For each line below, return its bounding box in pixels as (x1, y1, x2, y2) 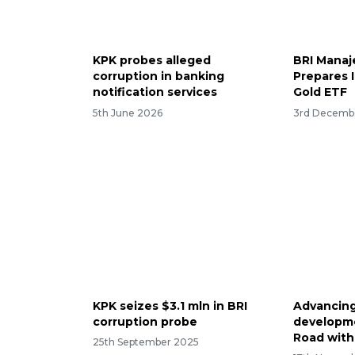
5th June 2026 (93, 106, 162, 119)
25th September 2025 (93, 336, 199, 349)
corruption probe (93, 314, 197, 329)
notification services (93, 84, 217, 99)
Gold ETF (293, 84, 348, 99)
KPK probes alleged (93, 52, 211, 67)
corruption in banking (93, 68, 224, 83)
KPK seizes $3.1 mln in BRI (93, 298, 247, 313)
